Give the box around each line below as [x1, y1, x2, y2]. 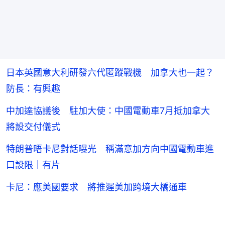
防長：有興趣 [6, 83, 60, 94]
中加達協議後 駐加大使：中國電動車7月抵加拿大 [6, 105, 219, 116]
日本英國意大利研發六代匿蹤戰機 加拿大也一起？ [6, 67, 214, 78]
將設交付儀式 [6, 121, 60, 132]
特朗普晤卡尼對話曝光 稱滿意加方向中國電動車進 [6, 143, 214, 154]
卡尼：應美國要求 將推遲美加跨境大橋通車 [6, 181, 187, 192]
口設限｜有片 [6, 159, 60, 170]
